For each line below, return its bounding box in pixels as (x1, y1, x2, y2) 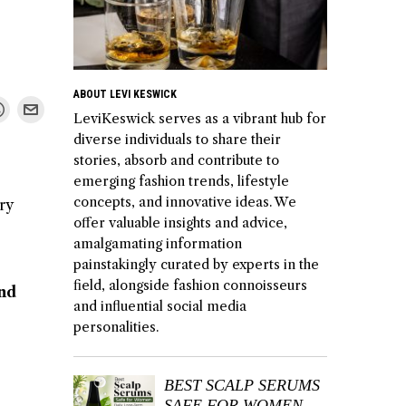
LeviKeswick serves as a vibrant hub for (73, 110, 326, 127)
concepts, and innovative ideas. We (73, 193, 296, 210)
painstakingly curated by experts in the (73, 256, 319, 273)
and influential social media (73, 297, 246, 314)
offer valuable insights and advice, (73, 214, 287, 231)
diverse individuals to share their (73, 130, 281, 148)
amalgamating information (73, 235, 242, 252)
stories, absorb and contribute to (73, 151, 279, 169)
